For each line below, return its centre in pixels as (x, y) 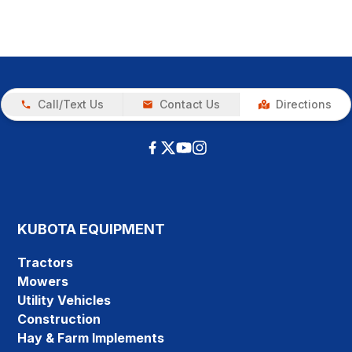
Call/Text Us (71, 104)
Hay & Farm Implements (91, 338)
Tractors (46, 263)
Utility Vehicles (64, 301)
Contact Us (190, 104)
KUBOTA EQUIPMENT (92, 229)
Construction (59, 319)
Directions (304, 104)
